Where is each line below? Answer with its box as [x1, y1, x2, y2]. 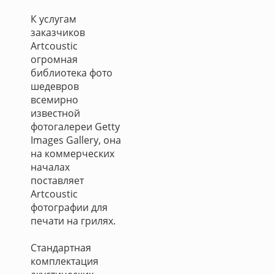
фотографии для [31, 201, 108, 214]
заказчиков [31, 26, 85, 39]
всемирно [31, 93, 78, 106]
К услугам [31, 12, 76, 26]
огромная [31, 53, 78, 66]
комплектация [31, 254, 98, 268]
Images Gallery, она [31, 133, 121, 147]
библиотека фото [31, 66, 113, 80]
